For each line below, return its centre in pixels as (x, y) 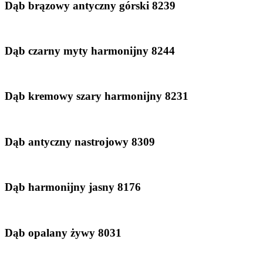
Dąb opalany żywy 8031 (63, 232)
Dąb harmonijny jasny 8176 (73, 187)
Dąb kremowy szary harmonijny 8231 (97, 96)
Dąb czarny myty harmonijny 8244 (90, 50)
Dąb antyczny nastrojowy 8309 (80, 141)
